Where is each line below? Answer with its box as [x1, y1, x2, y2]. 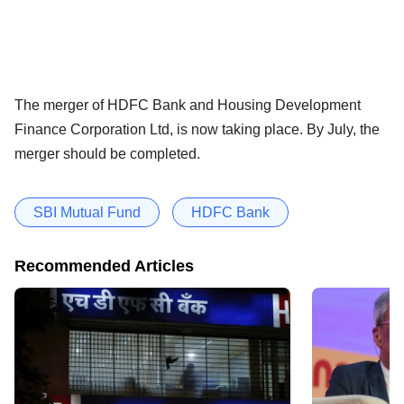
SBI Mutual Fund [33, 204, 141, 220]
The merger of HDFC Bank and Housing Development [14, 96, 361, 113]
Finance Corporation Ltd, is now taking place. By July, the [14, 121, 380, 137]
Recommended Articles [14, 256, 194, 275]
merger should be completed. [14, 145, 200, 161]
